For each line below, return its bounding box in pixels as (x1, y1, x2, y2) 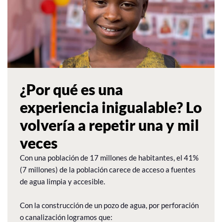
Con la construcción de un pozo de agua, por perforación (20, 200, 199, 210)
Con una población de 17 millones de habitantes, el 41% (20, 153, 199, 162)
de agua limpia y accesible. (20, 176, 105, 186)
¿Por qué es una (20, 80, 123, 98)
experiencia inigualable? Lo (20, 98, 202, 116)
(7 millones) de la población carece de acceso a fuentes (20, 165, 196, 174)
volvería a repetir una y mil (20, 115, 199, 134)
